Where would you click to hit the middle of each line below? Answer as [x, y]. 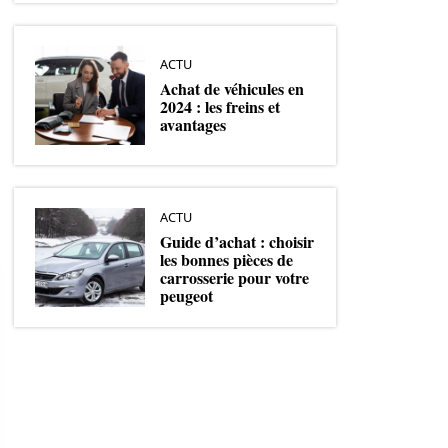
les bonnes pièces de [226, 259]
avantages [193, 124]
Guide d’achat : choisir [237, 241]
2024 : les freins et [220, 106]
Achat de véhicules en [232, 88]
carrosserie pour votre [234, 277]
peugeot [186, 295]
